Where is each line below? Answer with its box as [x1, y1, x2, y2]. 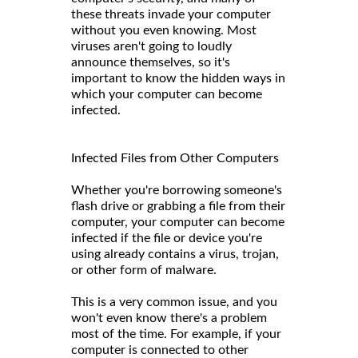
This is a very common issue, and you [71, 295, 277, 308]
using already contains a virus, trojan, [71, 247, 279, 261]
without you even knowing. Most [71, 23, 257, 37]
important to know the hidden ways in [71, 71, 285, 85]
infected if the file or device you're [71, 231, 262, 245]
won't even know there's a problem [71, 311, 267, 324]
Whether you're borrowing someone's [71, 183, 282, 197]
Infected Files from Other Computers [71, 151, 279, 165]
